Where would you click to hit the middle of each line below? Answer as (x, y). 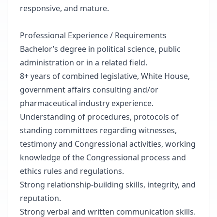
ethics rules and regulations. (72, 171)
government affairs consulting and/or (89, 90)
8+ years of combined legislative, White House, (105, 76)
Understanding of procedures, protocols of (99, 117)
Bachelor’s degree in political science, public (100, 49)
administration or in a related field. (85, 62)
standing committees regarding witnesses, (98, 130)
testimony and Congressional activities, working (108, 144)
